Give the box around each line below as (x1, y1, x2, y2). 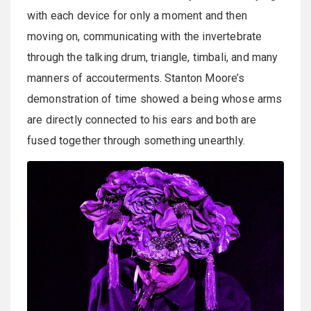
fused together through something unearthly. (27, 133, 245, 147)
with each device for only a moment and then (27, 8, 247, 22)
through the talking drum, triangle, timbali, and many (27, 50, 278, 64)
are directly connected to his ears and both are (27, 112, 257, 126)
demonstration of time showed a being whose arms (27, 92, 283, 106)
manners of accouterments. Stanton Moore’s (27, 71, 245, 85)
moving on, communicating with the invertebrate (27, 29, 262, 43)
